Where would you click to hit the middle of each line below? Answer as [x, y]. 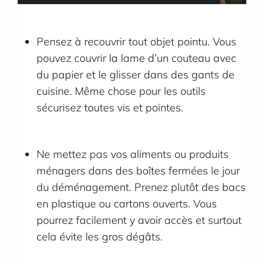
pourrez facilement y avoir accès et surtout [139, 220]
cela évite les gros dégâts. [100, 236]
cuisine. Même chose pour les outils [121, 91]
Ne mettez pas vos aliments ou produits [133, 154]
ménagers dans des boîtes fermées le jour [138, 170]
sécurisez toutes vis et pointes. [110, 108]
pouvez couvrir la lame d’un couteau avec [137, 58]
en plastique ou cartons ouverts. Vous [127, 203]
